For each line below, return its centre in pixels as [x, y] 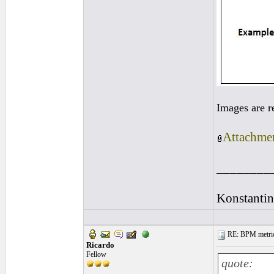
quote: [237, 263]
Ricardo [100, 245]
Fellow [96, 254]
